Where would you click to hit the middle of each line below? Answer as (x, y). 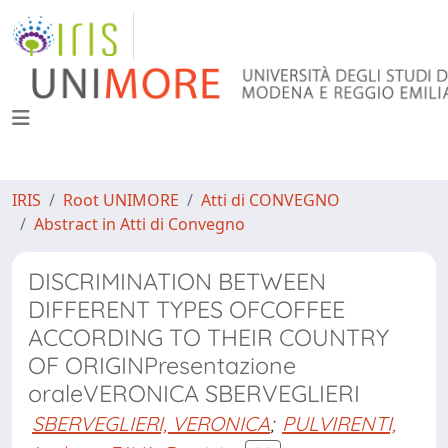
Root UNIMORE (121, 200)
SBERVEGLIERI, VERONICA (151, 423)
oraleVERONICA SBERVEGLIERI (194, 393)
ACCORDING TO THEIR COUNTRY (208, 337)
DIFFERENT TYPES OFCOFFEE (186, 309)
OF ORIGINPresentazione (162, 365)
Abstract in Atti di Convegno (139, 224)
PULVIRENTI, (339, 423)
